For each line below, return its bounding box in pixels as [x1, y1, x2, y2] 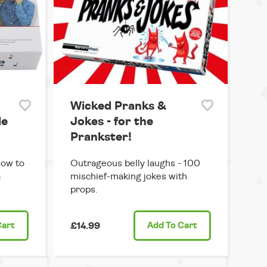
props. [70, 185, 98, 195]
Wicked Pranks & [70, 100, 166, 113]
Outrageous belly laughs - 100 [70, 159, 200, 169]
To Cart [164, 221, 197, 231]
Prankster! [70, 131, 132, 144]
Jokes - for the [70, 116, 153, 128]
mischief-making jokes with [70, 172, 187, 182]
